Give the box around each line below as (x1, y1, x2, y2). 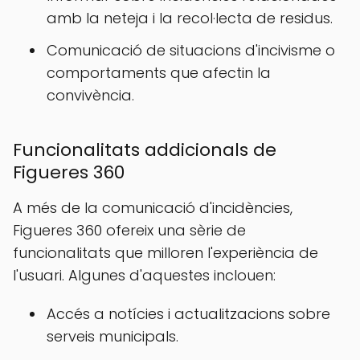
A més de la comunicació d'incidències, (13, 198, 292, 218)
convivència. (47, 85, 134, 105)
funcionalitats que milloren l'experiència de (13, 243, 318, 263)
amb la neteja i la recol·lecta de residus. (47, 8, 333, 28)
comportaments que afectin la (47, 63, 271, 83)
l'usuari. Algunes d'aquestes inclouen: (13, 265, 276, 285)
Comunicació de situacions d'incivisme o (47, 40, 335, 60)
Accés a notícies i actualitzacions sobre (47, 304, 330, 324)
